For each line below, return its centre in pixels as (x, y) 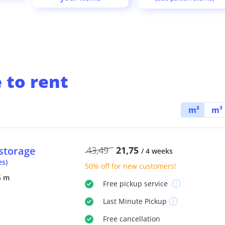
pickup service (143, 184)
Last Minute (123, 201)
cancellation (139, 219)
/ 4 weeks (157, 151)
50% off (97, 166)
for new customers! (143, 166)
